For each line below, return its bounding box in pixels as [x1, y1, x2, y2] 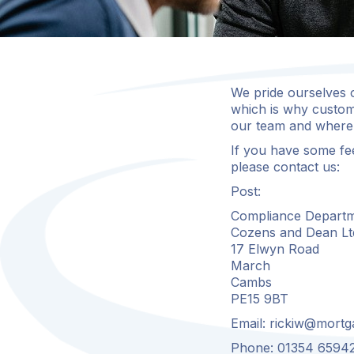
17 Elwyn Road [231, 241, 319, 257]
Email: [231, 315, 269, 331]
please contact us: [231, 159, 340, 175]
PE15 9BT [231, 291, 288, 307]
